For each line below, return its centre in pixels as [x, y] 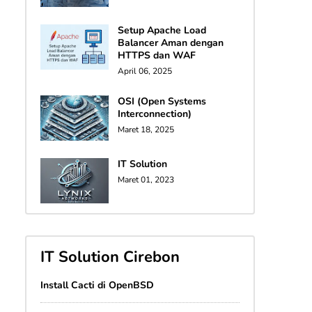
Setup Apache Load [162, 30]
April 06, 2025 [145, 71]
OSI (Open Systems [162, 101]
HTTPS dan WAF [156, 55]
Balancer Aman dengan [170, 42]
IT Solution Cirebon [110, 257]
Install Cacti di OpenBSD [97, 285]
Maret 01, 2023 [146, 179]
